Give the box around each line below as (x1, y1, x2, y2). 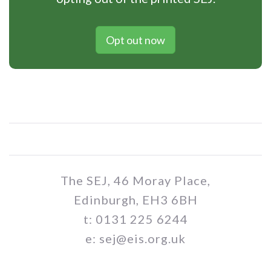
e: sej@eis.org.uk (85, 230, 186, 246)
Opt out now (106, 33, 165, 47)
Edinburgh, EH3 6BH (73, 192, 198, 207)
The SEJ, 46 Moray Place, (60, 172, 211, 188)
